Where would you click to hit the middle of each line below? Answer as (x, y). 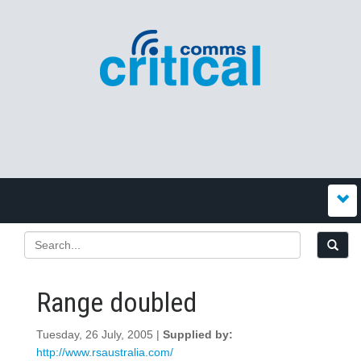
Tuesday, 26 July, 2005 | (100, 335)
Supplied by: (198, 335)
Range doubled (116, 302)
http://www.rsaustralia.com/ (105, 353)
